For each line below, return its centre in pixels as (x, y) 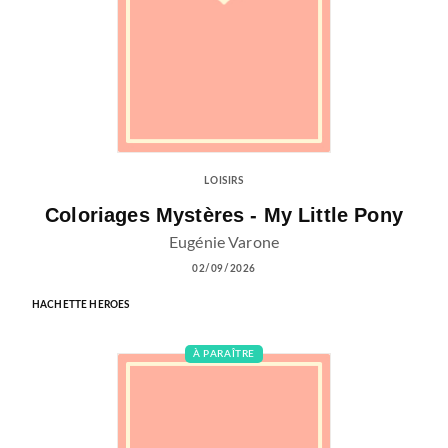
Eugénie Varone (224, 242)
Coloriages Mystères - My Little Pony (224, 214)
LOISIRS (224, 181)
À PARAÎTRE (224, 353)
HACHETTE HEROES (81, 304)
